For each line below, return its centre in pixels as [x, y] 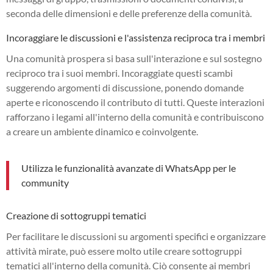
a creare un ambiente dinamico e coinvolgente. [102, 131]
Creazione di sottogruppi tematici [76, 215]
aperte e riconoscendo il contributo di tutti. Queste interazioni [135, 102]
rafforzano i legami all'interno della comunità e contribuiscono [135, 116]
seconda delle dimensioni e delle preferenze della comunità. [129, 13]
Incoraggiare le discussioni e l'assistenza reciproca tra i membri [136, 37]
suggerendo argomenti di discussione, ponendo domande [125, 87]
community [45, 182]
